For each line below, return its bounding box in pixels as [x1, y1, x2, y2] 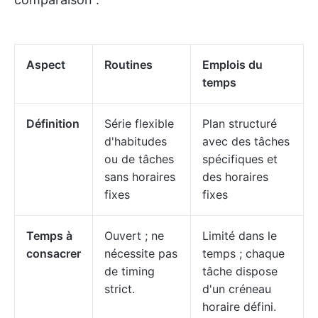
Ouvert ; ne [104, 229, 164, 243]
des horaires [202, 170, 268, 184]
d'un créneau [202, 282, 271, 296]
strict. [104, 282, 135, 296]
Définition [26, 116, 79, 131]
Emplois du [202, 57, 263, 72]
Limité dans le [202, 229, 277, 243]
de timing [104, 264, 155, 278]
